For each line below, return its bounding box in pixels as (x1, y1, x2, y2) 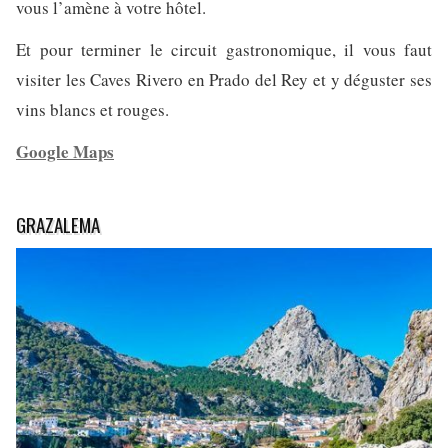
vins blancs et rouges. (16, 98, 169, 122)
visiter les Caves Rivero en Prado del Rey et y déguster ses (16, 68, 432, 92)
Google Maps (16, 139, 114, 165)
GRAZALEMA (16, 210, 100, 239)
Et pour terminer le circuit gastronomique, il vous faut (16, 38, 432, 62)
